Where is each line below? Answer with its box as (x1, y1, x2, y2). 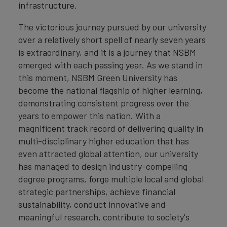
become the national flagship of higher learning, (18, 84, 203, 96)
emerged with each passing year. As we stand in (18, 59, 203, 70)
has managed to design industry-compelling (18, 160, 187, 172)
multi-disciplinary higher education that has (18, 135, 189, 146)
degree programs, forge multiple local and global (18, 173, 204, 184)
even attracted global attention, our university (18, 147, 198, 159)
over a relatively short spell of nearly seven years (18, 33, 206, 45)
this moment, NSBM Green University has (18, 71, 177, 83)
